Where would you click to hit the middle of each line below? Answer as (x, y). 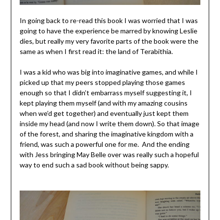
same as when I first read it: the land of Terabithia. (96, 51)
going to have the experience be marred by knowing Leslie (108, 30)
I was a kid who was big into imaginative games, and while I (109, 72)
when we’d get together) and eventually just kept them (104, 113)
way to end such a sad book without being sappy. (94, 165)
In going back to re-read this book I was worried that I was (109, 20)
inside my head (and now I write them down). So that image (109, 123)
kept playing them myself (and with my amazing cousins (103, 103)
